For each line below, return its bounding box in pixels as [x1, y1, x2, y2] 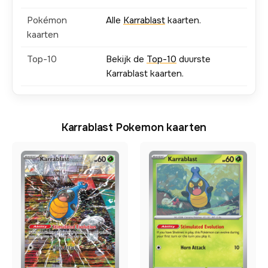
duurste [176, 53, 211, 65]
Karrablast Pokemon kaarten [61, 121, 207, 134]
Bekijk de [106, 53, 147, 65]
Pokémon [27, 14, 67, 26]
